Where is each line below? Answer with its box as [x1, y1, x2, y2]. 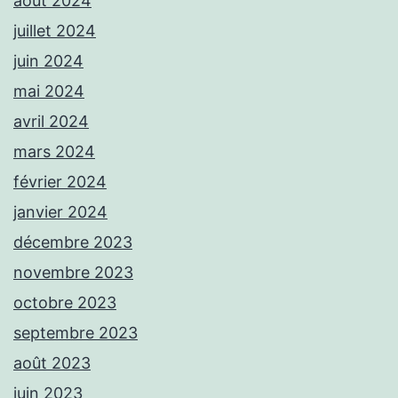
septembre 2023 [13, 323, 138, 343]
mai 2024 [13, 82, 84, 101]
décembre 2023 [13, 233, 132, 252]
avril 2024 [13, 112, 89, 131]
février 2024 [13, 172, 107, 192]
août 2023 [13, 354, 91, 373]
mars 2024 [13, 142, 95, 162]
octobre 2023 [13, 293, 116, 313]
